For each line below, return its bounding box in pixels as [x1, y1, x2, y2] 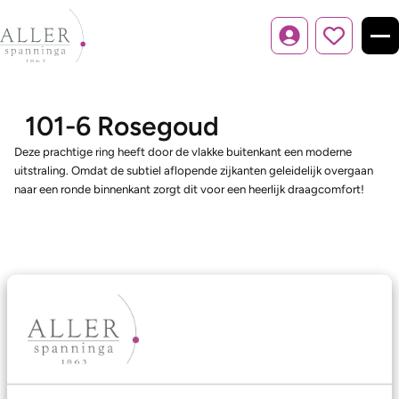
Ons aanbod [14, 320, 99, 338]
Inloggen [288, 37, 335, 51]
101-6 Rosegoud [25, 110, 219, 142]
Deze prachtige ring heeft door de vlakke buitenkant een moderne [14, 144, 352, 159]
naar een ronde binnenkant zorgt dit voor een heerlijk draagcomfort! [14, 182, 364, 196]
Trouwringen [14, 359, 94, 376]
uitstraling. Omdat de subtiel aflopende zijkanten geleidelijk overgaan [14, 163, 373, 177]
